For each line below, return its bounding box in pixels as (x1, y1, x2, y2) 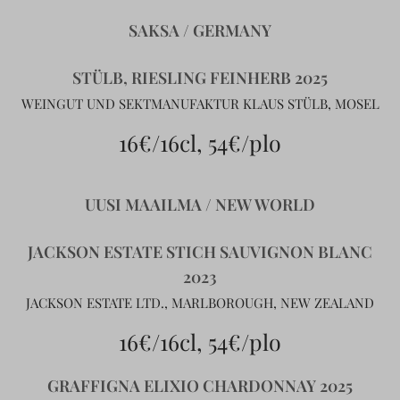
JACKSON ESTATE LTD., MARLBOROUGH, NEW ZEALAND (26, 294, 374, 312)
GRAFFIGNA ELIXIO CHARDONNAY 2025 (47, 375, 353, 396)
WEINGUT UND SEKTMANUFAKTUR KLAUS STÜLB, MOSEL (21, 95, 379, 112)
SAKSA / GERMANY (129, 20, 271, 41)
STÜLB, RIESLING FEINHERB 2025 (72, 67, 328, 88)
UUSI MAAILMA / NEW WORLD (85, 194, 315, 215)
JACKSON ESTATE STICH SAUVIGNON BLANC (28, 241, 372, 262)
